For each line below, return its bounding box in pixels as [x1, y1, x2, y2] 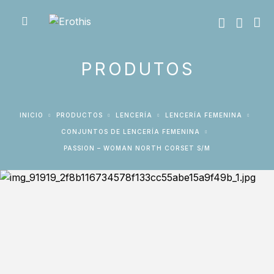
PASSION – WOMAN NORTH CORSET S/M [67, 144, 210, 152]
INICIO [21, 111, 43, 119]
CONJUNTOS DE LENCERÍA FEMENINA [67, 128, 200, 135]
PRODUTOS [81, 59, 195, 80]
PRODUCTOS [60, 111, 103, 119]
